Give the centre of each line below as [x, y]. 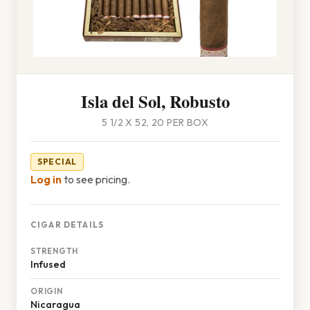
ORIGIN [47, 291]
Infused [48, 264]
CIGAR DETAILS [67, 225]
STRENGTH [54, 251]
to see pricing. [96, 179]
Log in [46, 179]
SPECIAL [57, 162]
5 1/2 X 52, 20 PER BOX [155, 122]
